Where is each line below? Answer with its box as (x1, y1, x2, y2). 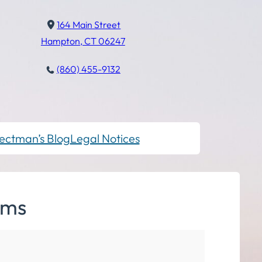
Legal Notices (70, 131, 140, 146)
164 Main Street (57, 19, 121, 30)
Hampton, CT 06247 (40, 35, 125, 47)
